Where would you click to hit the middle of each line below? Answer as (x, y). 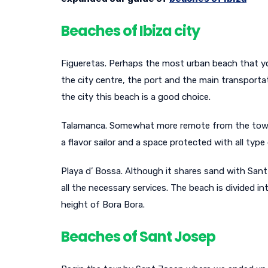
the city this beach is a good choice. (136, 97)
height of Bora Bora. (103, 204)
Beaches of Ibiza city (130, 31)
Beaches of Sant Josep (138, 236)
